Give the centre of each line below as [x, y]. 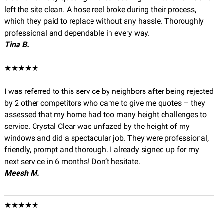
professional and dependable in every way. [77, 33]
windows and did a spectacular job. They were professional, [106, 138]
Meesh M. [22, 173]
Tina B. [17, 45]
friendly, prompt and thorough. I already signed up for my [101, 150]
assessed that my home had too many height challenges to [105, 115]
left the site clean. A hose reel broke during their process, [100, 9]
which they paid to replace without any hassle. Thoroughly [104, 21]
